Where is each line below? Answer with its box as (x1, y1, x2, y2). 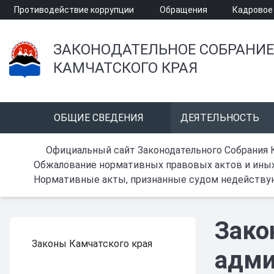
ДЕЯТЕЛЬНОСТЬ (180, 112, 259, 124)
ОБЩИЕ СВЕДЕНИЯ (54, 112, 144, 124)
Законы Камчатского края (32, 238, 152, 250)
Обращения (159, 5, 207, 15)
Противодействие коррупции (14, 5, 134, 15)
